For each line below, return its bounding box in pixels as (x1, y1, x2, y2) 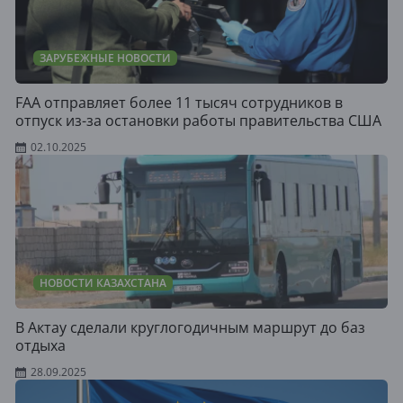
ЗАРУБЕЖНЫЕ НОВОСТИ (40, 50, 171, 66)
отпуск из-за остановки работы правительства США (15, 111, 381, 130)
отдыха (15, 336, 66, 355)
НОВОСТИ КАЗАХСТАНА (40, 275, 166, 291)
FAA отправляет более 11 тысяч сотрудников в (15, 93, 343, 112)
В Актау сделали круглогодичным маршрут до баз (15, 318, 365, 337)
